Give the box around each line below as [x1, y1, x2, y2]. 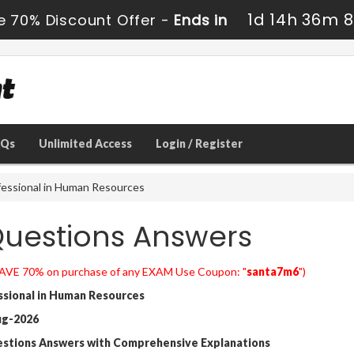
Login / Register [156, 136, 243, 150]
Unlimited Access [39, 136, 132, 150]
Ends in [169, 10, 232, 30]
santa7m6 [246, 264, 299, 278]
